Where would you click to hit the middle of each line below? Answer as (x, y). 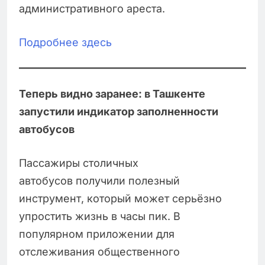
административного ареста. (92, 9)
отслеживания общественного (99, 252)
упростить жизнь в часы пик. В (100, 216)
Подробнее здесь (65, 43)
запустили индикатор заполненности (119, 112)
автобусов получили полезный (99, 181)
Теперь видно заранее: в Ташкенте (112, 94)
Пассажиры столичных (79, 163)
